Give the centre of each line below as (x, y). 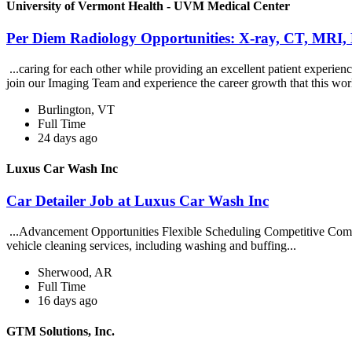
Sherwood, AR (75, 272)
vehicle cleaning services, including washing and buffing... (153, 245)
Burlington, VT (76, 109)
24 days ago (68, 137)
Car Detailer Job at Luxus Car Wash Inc (137, 201)
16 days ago (68, 300)
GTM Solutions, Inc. (60, 332)
